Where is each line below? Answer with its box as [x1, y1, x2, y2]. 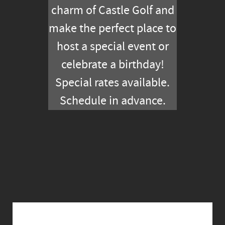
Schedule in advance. [59, 94, 166, 108]
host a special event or [56, 40, 169, 54]
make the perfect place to [49, 22, 176, 36]
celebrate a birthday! [61, 58, 164, 72]
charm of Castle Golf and [51, 4, 174, 18]
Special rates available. [55, 76, 170, 90]
